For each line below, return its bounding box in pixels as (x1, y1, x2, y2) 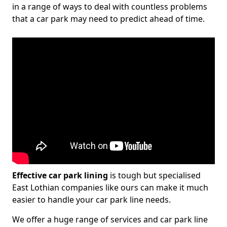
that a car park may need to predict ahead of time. (12, 13, 205, 24)
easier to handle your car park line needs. (12, 194, 171, 205)
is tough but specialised (108, 170, 201, 181)
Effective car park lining (12, 170, 108, 181)
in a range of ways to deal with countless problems (12, 1, 207, 12)
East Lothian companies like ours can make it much (12, 182, 208, 193)
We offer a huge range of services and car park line (12, 214, 208, 225)
